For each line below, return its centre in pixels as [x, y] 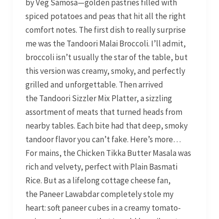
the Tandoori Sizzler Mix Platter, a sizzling [99, 99]
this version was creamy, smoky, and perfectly [105, 71]
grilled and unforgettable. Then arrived [94, 85]
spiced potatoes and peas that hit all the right [105, 16]
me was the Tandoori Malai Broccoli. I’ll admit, [105, 44]
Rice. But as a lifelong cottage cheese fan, [98, 181]
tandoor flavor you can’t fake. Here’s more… [103, 140]
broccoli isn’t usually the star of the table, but [106, 57]
